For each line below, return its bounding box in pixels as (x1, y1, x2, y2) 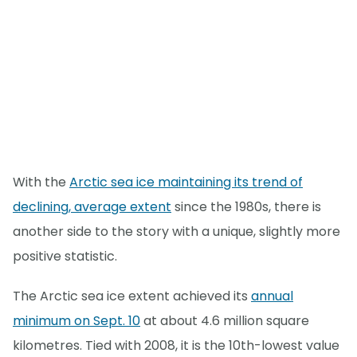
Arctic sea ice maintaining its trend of (69, 173, 303, 192)
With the (13, 173, 69, 192)
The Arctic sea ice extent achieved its (13, 287, 251, 306)
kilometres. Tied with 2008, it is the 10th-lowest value (13, 336, 339, 355)
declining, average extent (13, 198, 171, 217)
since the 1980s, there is (171, 198, 321, 217)
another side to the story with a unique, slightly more (13, 222, 340, 241)
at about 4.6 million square (140, 312, 309, 331)
